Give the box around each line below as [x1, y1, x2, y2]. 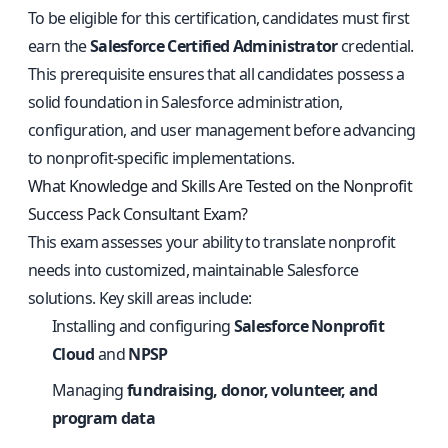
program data [52, 407, 155, 429]
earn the [28, 35, 90, 57]
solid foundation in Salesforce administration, [28, 91, 343, 113]
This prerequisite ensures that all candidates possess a [28, 63, 405, 85]
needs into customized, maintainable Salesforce [28, 259, 359, 281]
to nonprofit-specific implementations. [28, 147, 295, 169]
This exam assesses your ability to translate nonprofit [28, 231, 396, 253]
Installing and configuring [52, 315, 234, 337]
